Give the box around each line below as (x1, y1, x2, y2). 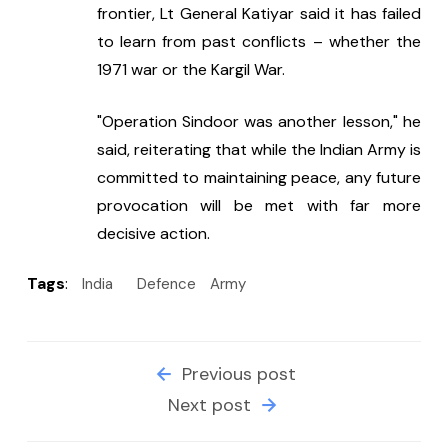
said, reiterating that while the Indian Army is (96, 139, 421, 161)
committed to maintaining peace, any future (96, 167, 421, 189)
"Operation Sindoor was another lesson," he (96, 111, 421, 133)
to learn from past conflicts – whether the (96, 31, 421, 53)
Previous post (177, 362, 296, 387)
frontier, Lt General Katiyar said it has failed (96, 3, 421, 25)
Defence (137, 274, 196, 295)
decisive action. (96, 223, 210, 245)
